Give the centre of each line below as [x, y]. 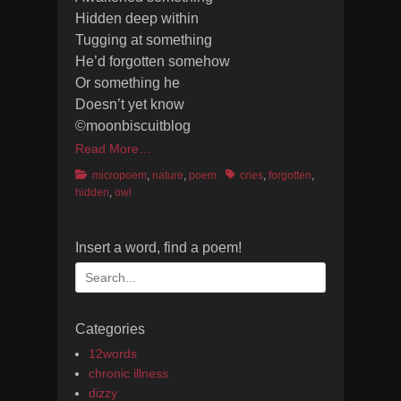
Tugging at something [144, 40]
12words [113, 354]
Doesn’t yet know [130, 104]
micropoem [119, 175]
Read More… [113, 149]
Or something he [128, 83]
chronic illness [128, 373]
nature [168, 175]
